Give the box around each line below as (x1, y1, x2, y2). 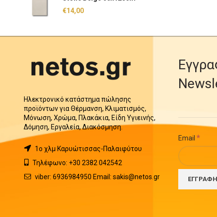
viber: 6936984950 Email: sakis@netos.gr (33, 173, 160, 181)
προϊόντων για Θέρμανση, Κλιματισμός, (23, 105, 146, 113)
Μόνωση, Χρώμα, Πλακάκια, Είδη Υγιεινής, (23, 114, 155, 122)
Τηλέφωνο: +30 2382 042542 (31, 159, 122, 167)
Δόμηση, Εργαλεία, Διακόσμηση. (23, 123, 123, 131)
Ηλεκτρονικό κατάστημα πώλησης (23, 95, 131, 104)
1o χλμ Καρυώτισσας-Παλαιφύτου (33, 145, 142, 153)
